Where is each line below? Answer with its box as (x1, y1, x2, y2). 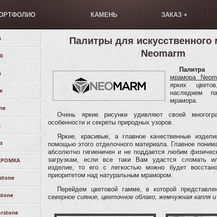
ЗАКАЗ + (161, 11, 187, 18)
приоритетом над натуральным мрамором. (47, 171, 173, 179)
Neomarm (140, 48, 186, 59)
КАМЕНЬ (91, 11, 117, 18)
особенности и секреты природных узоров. (47, 119, 173, 126)
